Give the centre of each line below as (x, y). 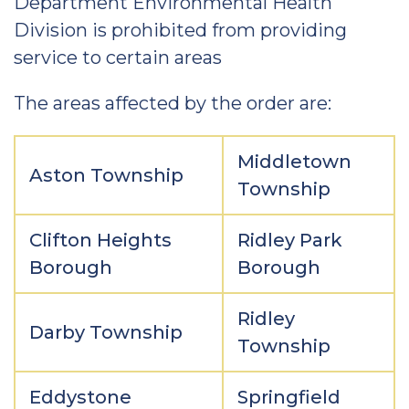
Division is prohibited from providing (180, 30)
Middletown (294, 162)
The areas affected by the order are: (175, 103)
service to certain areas (118, 58)
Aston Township (106, 175)
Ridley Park (290, 240)
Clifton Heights (100, 240)
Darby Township (106, 332)
